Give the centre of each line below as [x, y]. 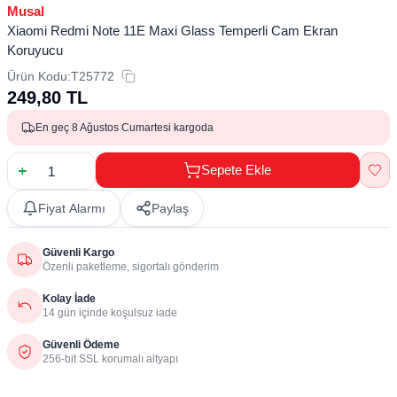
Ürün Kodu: [39, 77]
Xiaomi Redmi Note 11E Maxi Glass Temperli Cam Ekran [172, 31]
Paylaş [170, 209]
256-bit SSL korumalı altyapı [110, 359]
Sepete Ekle [237, 170]
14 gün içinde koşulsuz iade [110, 313]
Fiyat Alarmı [72, 209]
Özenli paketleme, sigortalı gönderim [131, 267]
